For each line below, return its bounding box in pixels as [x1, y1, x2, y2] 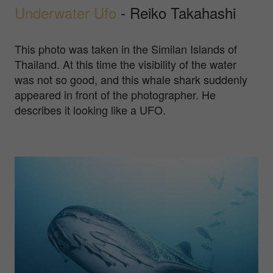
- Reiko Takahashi [116, 2, 236, 24]
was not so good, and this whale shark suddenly [15, 71, 247, 88]
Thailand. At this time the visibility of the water [15, 56, 236, 73]
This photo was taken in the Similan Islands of [15, 41, 237, 57]
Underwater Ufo [15, 2, 116, 24]
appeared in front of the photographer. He [15, 87, 216, 103]
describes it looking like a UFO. [15, 102, 166, 118]
